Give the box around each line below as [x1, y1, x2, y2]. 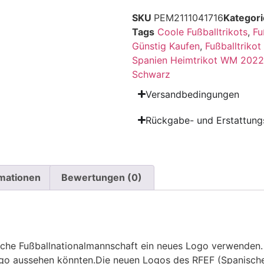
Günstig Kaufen [132, 39, 200, 52]
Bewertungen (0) [61, 171, 143, 184]
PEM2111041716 [154, 11, 223, 24]
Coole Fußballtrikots [157, 25, 247, 38]
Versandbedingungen [146, 88, 240, 100]
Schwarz [132, 68, 170, 80]
